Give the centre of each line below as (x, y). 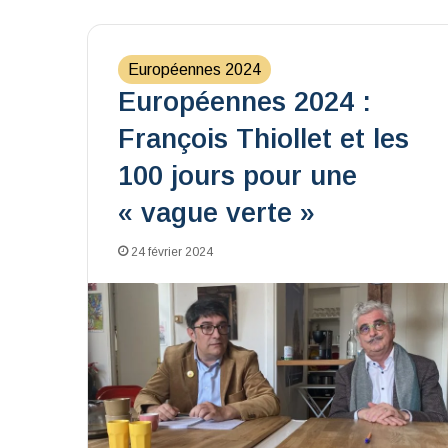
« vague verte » (216, 213)
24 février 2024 (172, 252)
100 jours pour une (237, 176)
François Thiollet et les (263, 139)
